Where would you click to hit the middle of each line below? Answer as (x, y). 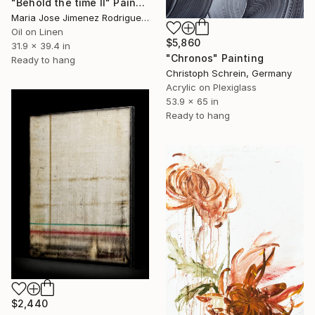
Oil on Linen (37, 32)
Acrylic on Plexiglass (211, 87)
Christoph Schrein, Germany (229, 73)
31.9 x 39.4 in (41, 46)
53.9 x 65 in (192, 101)
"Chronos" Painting (215, 58)
